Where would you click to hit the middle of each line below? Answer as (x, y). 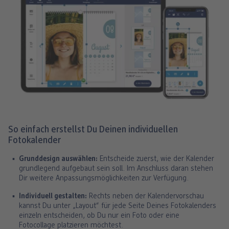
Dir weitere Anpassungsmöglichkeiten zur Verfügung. (104, 179)
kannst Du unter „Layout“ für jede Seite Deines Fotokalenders (118, 207)
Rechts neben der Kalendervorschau (145, 197)
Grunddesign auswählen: (58, 159)
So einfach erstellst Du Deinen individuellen (93, 130)
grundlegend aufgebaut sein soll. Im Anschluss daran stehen (116, 169)
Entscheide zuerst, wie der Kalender (156, 159)
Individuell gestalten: (53, 197)
